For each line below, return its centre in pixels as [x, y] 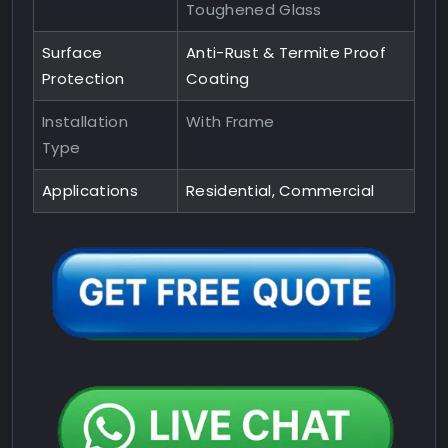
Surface [72, 53]
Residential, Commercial [280, 191]
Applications [90, 191]
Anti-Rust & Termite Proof [286, 53]
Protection [83, 79]
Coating [218, 79]
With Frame [230, 122]
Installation [85, 122]
